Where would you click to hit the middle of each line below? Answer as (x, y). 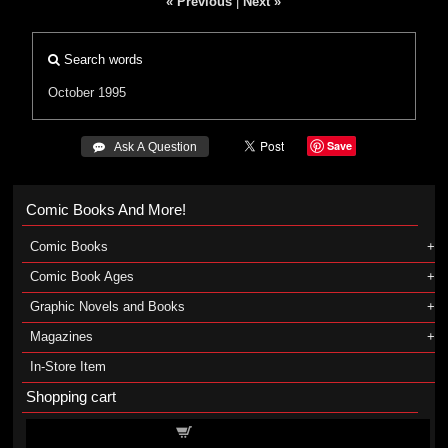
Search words (102, 59)
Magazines (61, 336)
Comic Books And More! (105, 209)
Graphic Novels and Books (107, 306)
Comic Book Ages (81, 276)
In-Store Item (67, 366)
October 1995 (87, 92)
